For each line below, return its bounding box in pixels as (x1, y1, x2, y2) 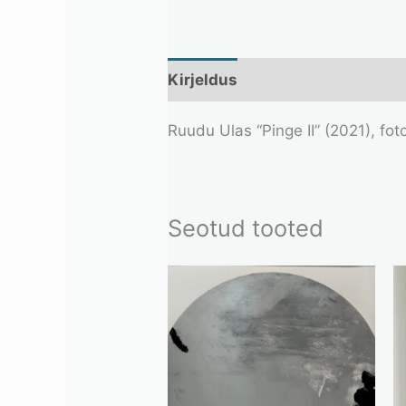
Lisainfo (257, 70, 320, 89)
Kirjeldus (168, 70, 238, 89)
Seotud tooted (168, 214, 324, 243)
